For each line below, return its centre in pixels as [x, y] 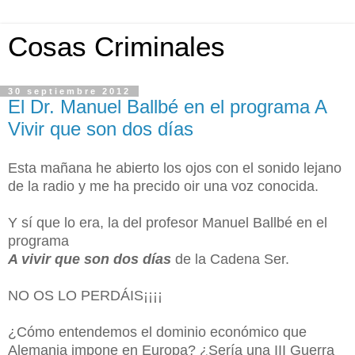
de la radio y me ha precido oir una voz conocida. [163, 186]
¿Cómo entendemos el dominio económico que [157, 332]
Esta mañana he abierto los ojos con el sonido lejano [175, 168]
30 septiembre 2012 [69, 91]
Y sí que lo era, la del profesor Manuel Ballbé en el [168, 222]
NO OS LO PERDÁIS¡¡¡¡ [85, 295]
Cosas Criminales [116, 47]
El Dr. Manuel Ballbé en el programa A [167, 107]
